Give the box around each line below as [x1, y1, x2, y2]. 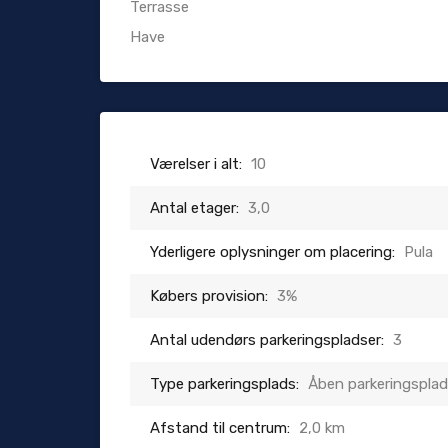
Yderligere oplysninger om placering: [150, 243, 395, 262]
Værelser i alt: [150, 155, 242, 174]
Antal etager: [150, 199, 239, 218]
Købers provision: [150, 287, 268, 306]
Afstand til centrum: [150, 419, 290, 438]
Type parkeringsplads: [150, 375, 299, 394]
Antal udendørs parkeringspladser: [150, 331, 384, 350]
